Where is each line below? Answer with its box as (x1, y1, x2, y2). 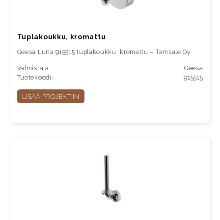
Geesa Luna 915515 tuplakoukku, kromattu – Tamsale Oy (17, 48, 191, 55)
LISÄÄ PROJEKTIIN (22, 92, 80, 100)
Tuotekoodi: (17, 74, 54, 81)
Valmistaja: (17, 64, 51, 72)
